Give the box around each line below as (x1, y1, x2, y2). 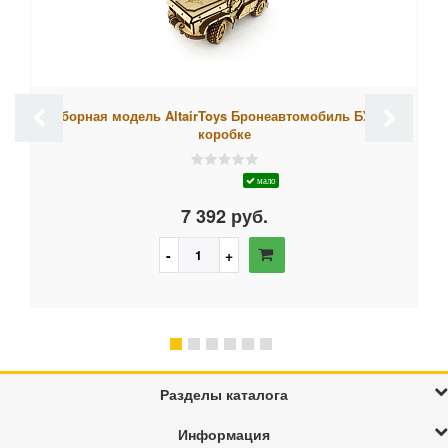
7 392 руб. (180, 203, 268, 230)
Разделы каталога (160, 384, 288, 405)
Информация (178, 424, 270, 445)
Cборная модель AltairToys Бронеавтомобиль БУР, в (52, 106, 396, 126)
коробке (197, 124, 251, 144)
